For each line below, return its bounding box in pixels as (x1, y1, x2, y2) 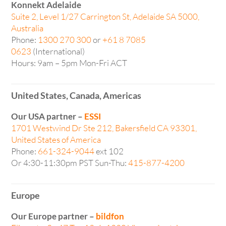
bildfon (96, 211, 125, 222)
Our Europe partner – (11, 211, 96, 222)
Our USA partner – (11, 111, 85, 122)
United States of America (11, 134, 101, 145)
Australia (11, 22, 44, 33)
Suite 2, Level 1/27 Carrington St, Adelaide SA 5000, (11, 11, 200, 22)
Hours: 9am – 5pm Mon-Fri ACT (11, 57, 128, 68)
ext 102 (94, 146, 124, 157)
